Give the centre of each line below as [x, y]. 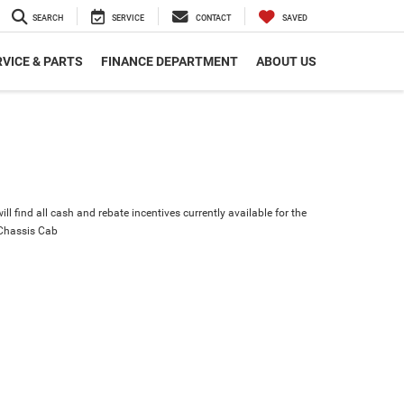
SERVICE [128, 18]
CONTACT [213, 18]
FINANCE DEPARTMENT [170, 62]
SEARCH [48, 18]
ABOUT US [286, 62]
